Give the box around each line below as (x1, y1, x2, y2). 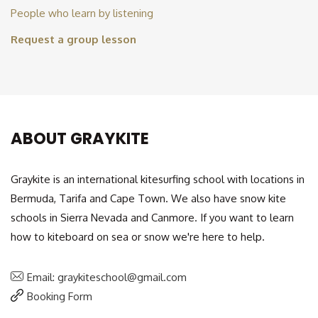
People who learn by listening (11, 6, 153, 20)
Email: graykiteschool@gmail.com (27, 270, 187, 285)
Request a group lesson (11, 32, 136, 46)
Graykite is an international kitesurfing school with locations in (11, 172, 305, 187)
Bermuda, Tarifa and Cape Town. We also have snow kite (11, 192, 286, 206)
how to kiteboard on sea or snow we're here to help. (11, 230, 265, 244)
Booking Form (27, 290, 92, 304)
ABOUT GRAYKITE (11, 127, 149, 150)
